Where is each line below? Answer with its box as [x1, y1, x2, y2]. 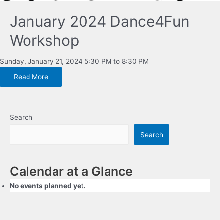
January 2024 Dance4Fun [10, 12, 190, 30]
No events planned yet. [10, 181, 85, 190]
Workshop [10, 31, 79, 49]
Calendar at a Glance [10, 164, 133, 179]
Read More [14, 73, 48, 81]
